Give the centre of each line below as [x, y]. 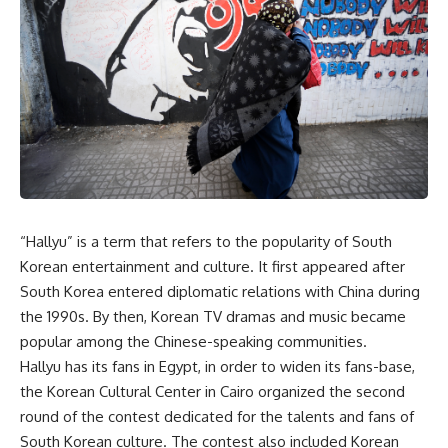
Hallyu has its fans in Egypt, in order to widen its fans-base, [217, 367]
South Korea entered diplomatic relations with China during [220, 292]
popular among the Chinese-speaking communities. [193, 342]
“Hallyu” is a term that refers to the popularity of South [206, 242]
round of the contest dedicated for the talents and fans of [217, 417]
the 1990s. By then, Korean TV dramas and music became [213, 317]
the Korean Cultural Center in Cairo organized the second [212, 392]
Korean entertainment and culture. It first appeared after [212, 267]
